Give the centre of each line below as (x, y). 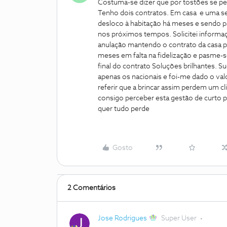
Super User (179, 218)
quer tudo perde (124, 109)
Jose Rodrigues (122, 218)
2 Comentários (91, 188)
